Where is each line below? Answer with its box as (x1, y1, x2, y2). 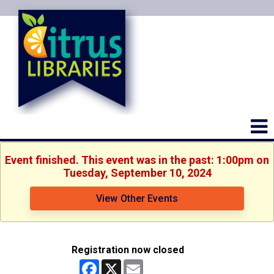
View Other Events (96, 193, 178, 204)
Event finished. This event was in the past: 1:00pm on (5, 154, 269, 166)
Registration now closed (72, 244, 184, 256)
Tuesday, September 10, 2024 (62, 166, 212, 179)
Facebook (99, 258, 141, 270)
